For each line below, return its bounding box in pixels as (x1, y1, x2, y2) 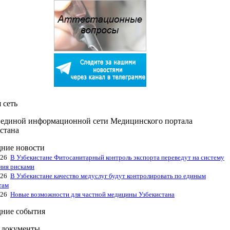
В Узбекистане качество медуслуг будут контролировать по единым (10, 172, 206, 180)
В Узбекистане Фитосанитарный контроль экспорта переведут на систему (10, 154, 224, 161)
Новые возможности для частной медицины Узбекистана (10, 190, 175, 198)
